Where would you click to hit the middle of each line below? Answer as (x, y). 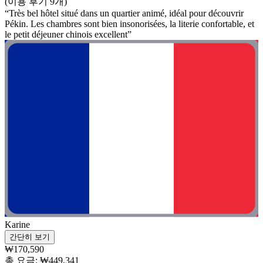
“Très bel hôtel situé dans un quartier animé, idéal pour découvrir (124, 13)
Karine (17, 225)
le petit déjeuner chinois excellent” (68, 34)
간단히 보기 (30, 237)
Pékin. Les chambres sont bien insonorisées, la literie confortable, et (129, 23)
